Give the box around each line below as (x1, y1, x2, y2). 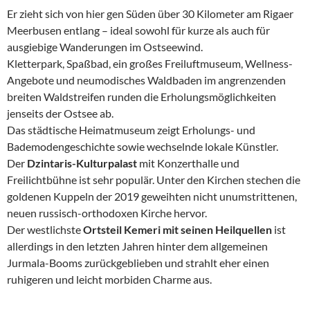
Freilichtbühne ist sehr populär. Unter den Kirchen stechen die (7, 172, 300, 186)
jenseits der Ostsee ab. (7, 106, 113, 120)
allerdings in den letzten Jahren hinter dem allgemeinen (7, 239, 268, 253)
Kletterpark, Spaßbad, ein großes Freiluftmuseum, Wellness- (7, 56, 293, 70)
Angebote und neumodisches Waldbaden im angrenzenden (7, 73, 286, 86)
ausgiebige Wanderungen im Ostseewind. (7, 39, 203, 53)
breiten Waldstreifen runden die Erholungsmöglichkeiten (7, 89, 276, 103)
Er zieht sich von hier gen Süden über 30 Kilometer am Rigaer (7, 6, 293, 20)
